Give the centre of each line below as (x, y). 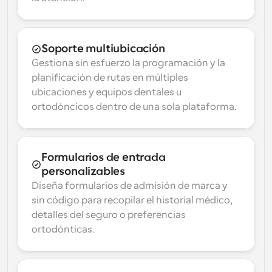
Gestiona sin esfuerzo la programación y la (128, 63)
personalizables (83, 171)
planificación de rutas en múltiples (110, 78)
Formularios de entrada (104, 157)
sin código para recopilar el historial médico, (132, 200)
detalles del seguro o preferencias (109, 215)
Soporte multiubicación (103, 49)
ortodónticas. (63, 229)
